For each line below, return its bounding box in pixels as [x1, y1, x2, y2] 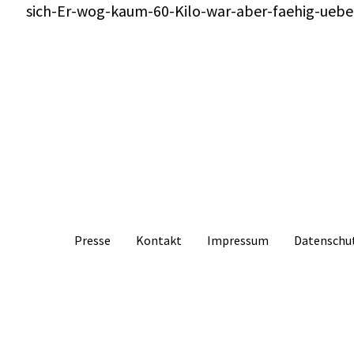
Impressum [207, 232, 269, 249]
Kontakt [136, 232, 182, 249]
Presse [74, 232, 111, 249]
